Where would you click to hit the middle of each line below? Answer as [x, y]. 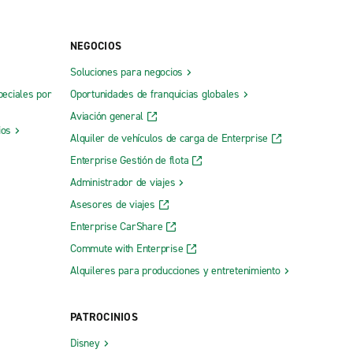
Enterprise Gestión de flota [130, 161]
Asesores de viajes [113, 205]
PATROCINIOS [104, 318]
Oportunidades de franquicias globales [155, 95]
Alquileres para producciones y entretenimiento [175, 271]
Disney [85, 344]
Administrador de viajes [123, 183]
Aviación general [107, 117]
